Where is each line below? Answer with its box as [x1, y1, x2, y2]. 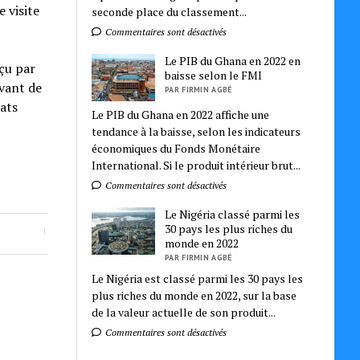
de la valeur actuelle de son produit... [92, 304, 276, 320]
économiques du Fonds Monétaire [92, 140, 261, 156]
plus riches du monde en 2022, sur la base [92, 287, 297, 303]
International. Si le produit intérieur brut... [92, 157, 301, 173]
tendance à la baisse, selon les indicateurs [92, 123, 301, 139]
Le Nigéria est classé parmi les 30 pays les [92, 270, 304, 286]
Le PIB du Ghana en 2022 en [165, 52, 301, 68]
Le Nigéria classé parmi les [165, 206, 301, 222]
